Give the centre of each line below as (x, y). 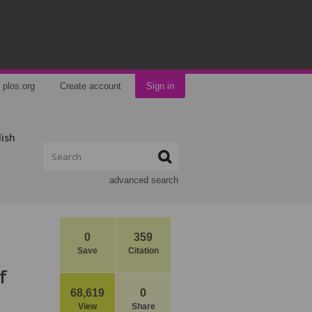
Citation (143, 251)
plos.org (19, 86)
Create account (91, 86)
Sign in (160, 86)
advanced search (144, 180)
